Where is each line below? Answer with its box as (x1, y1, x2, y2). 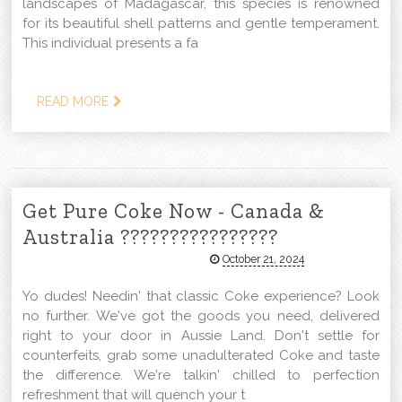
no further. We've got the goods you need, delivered (22, 307, 380, 324)
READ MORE (37, 93, 109, 109)
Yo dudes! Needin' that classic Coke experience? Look (22, 287, 380, 304)
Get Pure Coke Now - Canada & (22, 197, 326, 223)
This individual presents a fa (22, 34, 199, 51)
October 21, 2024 (223, 251, 304, 266)
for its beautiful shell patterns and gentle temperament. (22, 14, 380, 31)
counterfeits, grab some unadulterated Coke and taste (22, 346, 380, 363)
